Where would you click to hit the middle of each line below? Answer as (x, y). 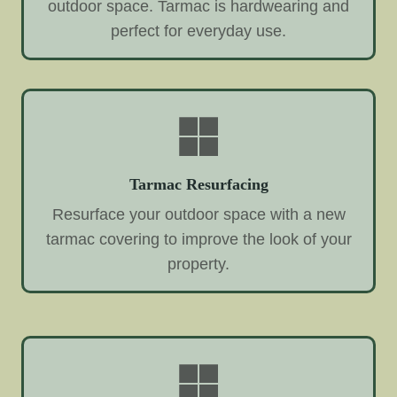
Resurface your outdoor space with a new (198, 214)
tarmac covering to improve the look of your (198, 239)
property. (198, 264)
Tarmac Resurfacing (198, 185)
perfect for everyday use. (198, 31)
